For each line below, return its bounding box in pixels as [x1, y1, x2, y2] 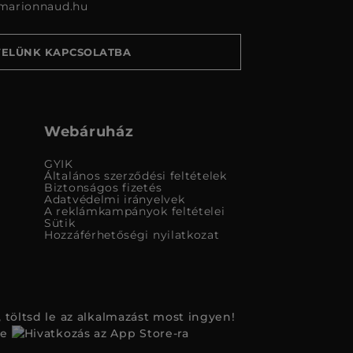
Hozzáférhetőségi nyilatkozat [44, 228, 220, 243]
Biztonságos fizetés [44, 180, 162, 195]
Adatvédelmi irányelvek [44, 192, 185, 207]
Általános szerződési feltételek [44, 169, 227, 184]
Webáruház [44, 123, 134, 141]
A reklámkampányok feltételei [44, 204, 225, 219]
